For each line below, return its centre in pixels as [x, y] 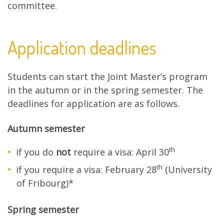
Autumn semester [46, 128]
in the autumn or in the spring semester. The [105, 90]
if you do [36, 152]
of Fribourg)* [45, 183]
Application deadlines [82, 47]
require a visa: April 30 [120, 152]
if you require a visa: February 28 [86, 169]
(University [187, 169]
